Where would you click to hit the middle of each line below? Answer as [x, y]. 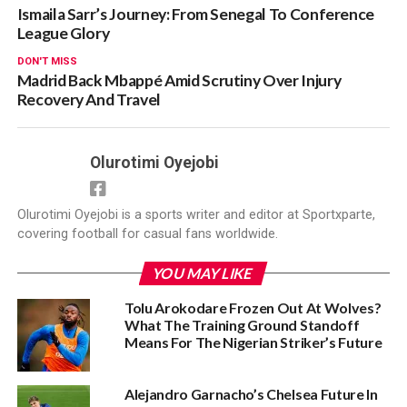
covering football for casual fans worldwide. [147, 233]
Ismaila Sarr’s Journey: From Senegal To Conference [196, 14]
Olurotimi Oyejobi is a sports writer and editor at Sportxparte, [196, 214]
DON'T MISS [47, 61]
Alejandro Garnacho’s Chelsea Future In [251, 393]
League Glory [63, 33]
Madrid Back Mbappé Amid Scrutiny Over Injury [179, 80]
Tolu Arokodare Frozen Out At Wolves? [253, 307]
